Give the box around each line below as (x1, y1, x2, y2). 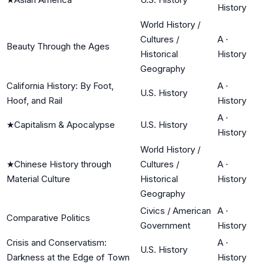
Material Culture (6, 173, 70, 184)
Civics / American (140, 204, 211, 216)
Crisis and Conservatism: (6, 236, 107, 248)
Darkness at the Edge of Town (6, 251, 130, 263)
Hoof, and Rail (6, 94, 62, 106)
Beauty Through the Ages (6, 40, 110, 52)
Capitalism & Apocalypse (14, 118, 115, 130)
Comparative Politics (6, 212, 90, 223)
